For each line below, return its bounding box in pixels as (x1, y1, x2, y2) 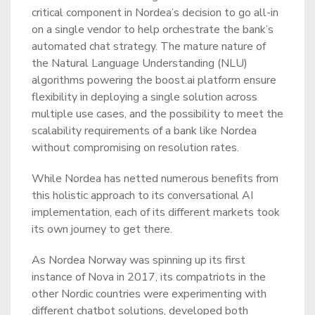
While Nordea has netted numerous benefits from (32, 171, 278, 186)
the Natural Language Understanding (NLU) (32, 56, 247, 71)
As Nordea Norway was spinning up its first (32, 252, 245, 268)
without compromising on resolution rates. (32, 140, 239, 155)
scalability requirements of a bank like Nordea (32, 123, 257, 139)
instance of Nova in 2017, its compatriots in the (32, 269, 266, 285)
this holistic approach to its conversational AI (32, 188, 253, 203)
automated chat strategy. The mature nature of (32, 39, 266, 54)
